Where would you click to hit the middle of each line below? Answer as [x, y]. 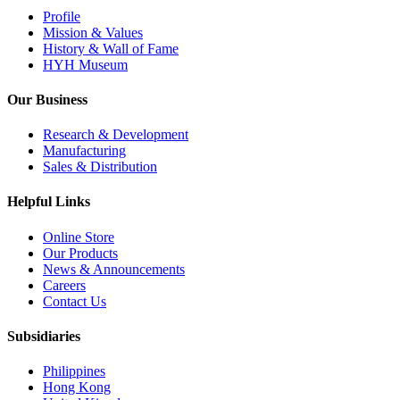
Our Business [47, 99]
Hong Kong [77, 387]
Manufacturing [84, 151]
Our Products [80, 253]
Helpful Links [49, 202]
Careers [64, 285]
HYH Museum [85, 64]
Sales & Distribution [100, 167]
